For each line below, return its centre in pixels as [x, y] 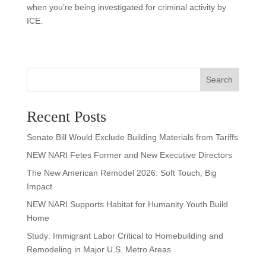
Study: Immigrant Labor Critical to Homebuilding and [125, 235]
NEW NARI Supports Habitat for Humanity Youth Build [127, 204]
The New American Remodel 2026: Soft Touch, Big [121, 172]
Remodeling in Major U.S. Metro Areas [99, 249]
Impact [39, 186]
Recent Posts [66, 116]
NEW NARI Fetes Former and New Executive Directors [129, 155]
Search [220, 79]
